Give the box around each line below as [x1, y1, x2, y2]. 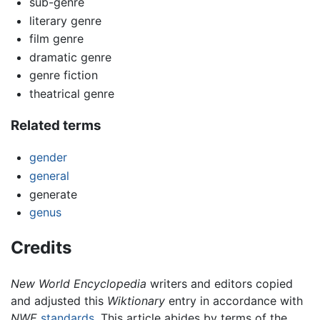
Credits [11, 237, 71, 259]
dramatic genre [29, 49, 111, 64]
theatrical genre [29, 86, 114, 101]
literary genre [29, 13, 101, 28]
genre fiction [29, 68, 98, 83]
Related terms [11, 116, 101, 134]
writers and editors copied [146, 276, 293, 291]
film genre [29, 31, 84, 46]
